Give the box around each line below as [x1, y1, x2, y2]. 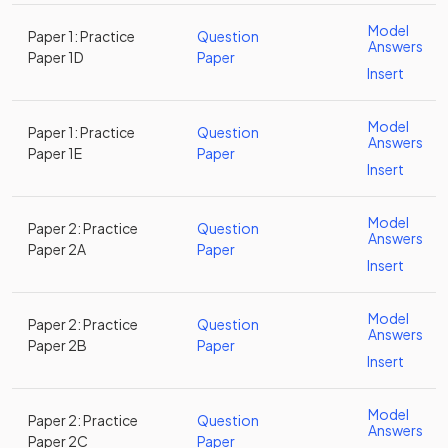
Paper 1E [28, 144, 82, 162]
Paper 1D [28, 48, 84, 66]
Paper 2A [28, 240, 86, 258]
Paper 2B [28, 336, 87, 354]
